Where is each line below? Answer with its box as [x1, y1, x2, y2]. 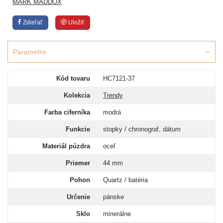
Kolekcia [64, 92, 90, 99]
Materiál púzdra [42, 142, 90, 150]
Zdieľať [21, 19, 43, 26]
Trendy [103, 92, 123, 99]
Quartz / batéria [103, 176, 148, 184]
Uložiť [67, 19, 85, 26]
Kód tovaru [56, 75, 90, 82]
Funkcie [66, 125, 90, 133]
